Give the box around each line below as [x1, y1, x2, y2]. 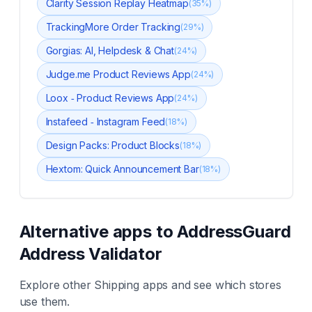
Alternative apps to [19, 221, 178, 242]
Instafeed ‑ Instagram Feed [45, 116, 166, 127]
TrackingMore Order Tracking [45, 21, 181, 33]
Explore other [19, 278, 95, 292]
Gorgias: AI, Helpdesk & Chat [45, 45, 175, 56]
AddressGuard [177, 221, 291, 242]
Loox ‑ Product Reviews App [45, 92, 175, 104]
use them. [19, 295, 70, 309]
